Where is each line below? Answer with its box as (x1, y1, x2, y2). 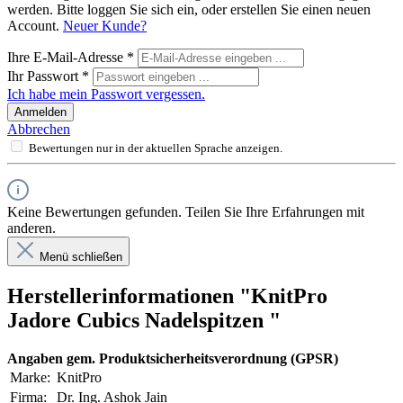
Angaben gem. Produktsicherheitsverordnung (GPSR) (7, 350, 338, 366)
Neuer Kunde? (63, 17, 147, 33)
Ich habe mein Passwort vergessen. (7, 85, 205, 102)
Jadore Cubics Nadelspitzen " (7, 308, 281, 332)
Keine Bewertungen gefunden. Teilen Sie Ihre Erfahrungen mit (7, 203, 364, 219)
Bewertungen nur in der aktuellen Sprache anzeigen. (29, 140, 282, 155)
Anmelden (14, 104, 67, 119)
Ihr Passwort (7, 67, 82, 84)
